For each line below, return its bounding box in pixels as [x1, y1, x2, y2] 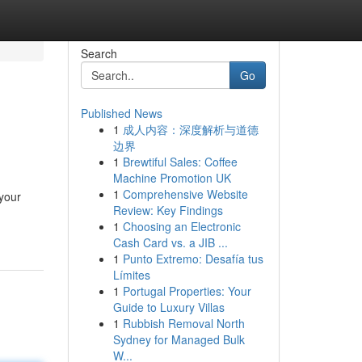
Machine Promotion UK [112, 170, 231, 186]
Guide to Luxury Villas [112, 299, 225, 315]
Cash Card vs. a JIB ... [112, 234, 228, 250]
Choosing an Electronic [122, 218, 241, 234]
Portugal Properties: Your [122, 283, 251, 299]
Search [80, 45, 117, 61]
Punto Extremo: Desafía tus [122, 250, 263, 267]
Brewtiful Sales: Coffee [122, 154, 238, 170]
